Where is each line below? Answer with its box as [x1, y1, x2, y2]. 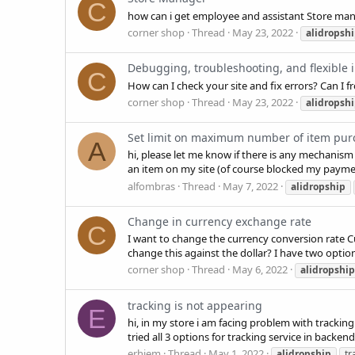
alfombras [128, 178, 175, 193]
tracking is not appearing [128, 297, 262, 313]
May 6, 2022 [232, 262, 288, 277]
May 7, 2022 [223, 178, 278, 193]
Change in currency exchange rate [128, 213, 311, 229]
